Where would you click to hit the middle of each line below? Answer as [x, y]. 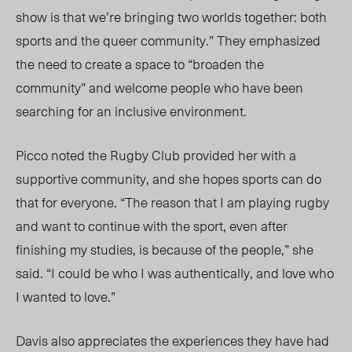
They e [235, 40]
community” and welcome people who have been [159, 88]
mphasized [288, 40]
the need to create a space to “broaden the [140, 64]
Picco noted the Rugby [82, 155]
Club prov [179, 155]
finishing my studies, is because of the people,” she [165, 249]
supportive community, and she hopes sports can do [169, 179]
